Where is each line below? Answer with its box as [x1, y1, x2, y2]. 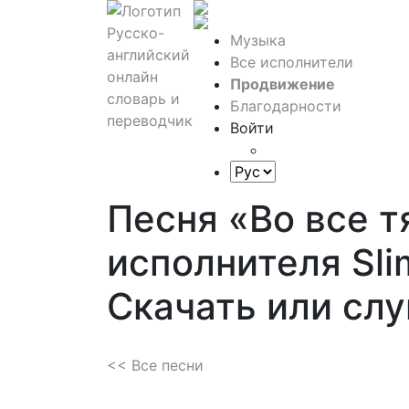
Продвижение [230, 75, 335, 93]
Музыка [230, 31, 286, 49]
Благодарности [230, 97, 341, 115]
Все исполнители [230, 53, 353, 71]
